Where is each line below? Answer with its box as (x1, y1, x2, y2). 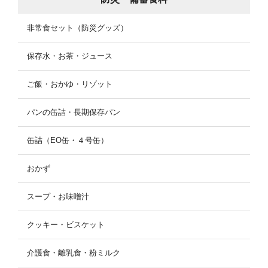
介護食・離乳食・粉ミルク (27, 248, 120, 258)
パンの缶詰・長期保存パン (27, 108, 120, 117)
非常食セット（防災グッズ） (27, 23, 128, 33)
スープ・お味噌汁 (27, 192, 89, 202)
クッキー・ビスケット (27, 220, 105, 230)
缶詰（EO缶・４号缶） (27, 136, 108, 145)
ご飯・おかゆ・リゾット (27, 80, 112, 89)
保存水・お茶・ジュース (27, 51, 112, 61)
